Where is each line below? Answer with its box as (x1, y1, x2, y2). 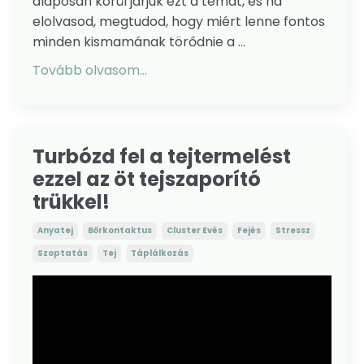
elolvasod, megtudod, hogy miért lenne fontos (32, 11, 325, 31)
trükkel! (32, 188, 110, 215)
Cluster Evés (167, 223, 223, 236)
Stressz (275, 223, 310, 236)
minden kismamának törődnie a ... (32, 32, 245, 51)
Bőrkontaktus (88, 223, 152, 236)
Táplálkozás (131, 246, 188, 259)
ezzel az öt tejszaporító (32, 165, 261, 193)
